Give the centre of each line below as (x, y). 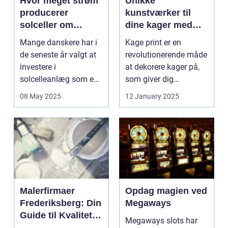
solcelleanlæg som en (59, 79)
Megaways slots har (161, 221)
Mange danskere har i (59, 43)
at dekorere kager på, (162, 67)
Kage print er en (153, 43)
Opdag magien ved (166, 191)
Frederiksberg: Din (61, 203)
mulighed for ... (152, 92)
